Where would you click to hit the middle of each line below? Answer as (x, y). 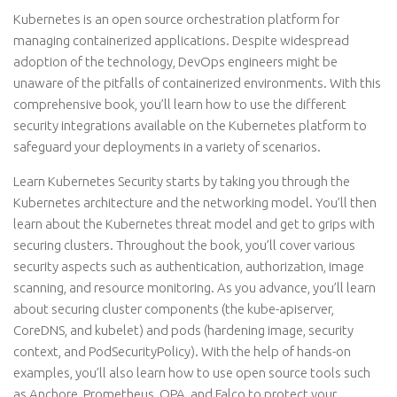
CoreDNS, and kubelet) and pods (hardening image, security (183, 330)
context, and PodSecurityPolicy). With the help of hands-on (182, 351)
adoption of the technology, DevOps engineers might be (175, 62)
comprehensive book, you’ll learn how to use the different (180, 104)
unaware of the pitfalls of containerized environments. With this (197, 83)
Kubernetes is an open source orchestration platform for (176, 19)
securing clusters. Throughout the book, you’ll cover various (184, 245)
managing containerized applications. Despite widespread (181, 40)
